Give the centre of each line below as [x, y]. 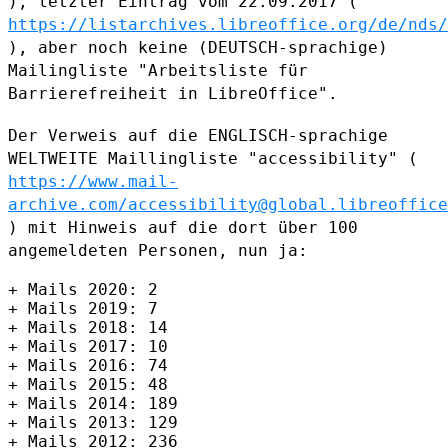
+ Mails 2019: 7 [83, 308]
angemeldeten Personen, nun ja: [158, 250]
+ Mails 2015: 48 [88, 384]
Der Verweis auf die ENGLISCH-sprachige [198, 135]
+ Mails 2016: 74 [88, 365]
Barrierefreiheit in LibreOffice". [173, 93]
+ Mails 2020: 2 [83, 289]
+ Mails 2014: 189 [93, 403]
